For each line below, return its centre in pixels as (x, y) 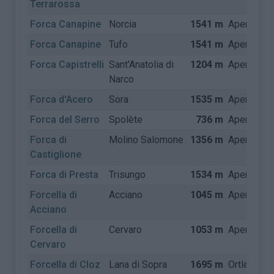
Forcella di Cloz (65, 265)
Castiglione (56, 154)
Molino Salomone (146, 140)
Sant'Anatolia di (142, 65)
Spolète (126, 120)
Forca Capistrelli (67, 65)
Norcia (123, 24)
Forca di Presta (65, 175)
